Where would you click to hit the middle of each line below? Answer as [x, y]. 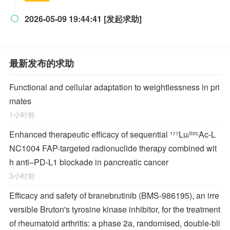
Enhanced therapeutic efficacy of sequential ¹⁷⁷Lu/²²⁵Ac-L [112, 134]
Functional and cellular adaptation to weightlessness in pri [114, 87]
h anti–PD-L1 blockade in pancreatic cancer [89, 162]
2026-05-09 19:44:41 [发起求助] [83, 19]
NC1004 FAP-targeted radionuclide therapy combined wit [113, 148]
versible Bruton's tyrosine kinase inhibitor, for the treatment [115, 209]
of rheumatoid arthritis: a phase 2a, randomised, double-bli [115, 223]
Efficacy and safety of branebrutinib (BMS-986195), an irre [114, 195]
